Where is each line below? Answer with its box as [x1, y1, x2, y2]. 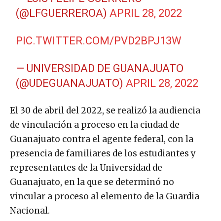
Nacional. [10, 205, 50, 217]
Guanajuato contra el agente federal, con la [10, 134, 193, 145]
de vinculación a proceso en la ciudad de [10, 119, 180, 131]
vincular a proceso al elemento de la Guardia [10, 191, 199, 202]
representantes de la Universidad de [10, 162, 162, 174]
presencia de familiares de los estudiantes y [10, 148, 196, 159]
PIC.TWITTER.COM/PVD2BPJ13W [16, 35, 182, 47]
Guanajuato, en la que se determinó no [10, 177, 174, 188]
